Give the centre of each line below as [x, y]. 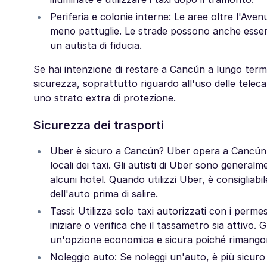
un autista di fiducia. [96, 45]
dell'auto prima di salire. [104, 194]
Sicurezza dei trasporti [99, 125]
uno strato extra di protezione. [105, 98]
